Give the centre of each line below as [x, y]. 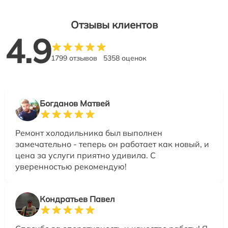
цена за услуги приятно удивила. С [85, 155]
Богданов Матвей [75, 103]
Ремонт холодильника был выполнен [89, 133]
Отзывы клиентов [114, 25]
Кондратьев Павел [77, 199]
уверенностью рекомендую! [71, 166]
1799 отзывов [74, 58]
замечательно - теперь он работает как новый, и [112, 144]
